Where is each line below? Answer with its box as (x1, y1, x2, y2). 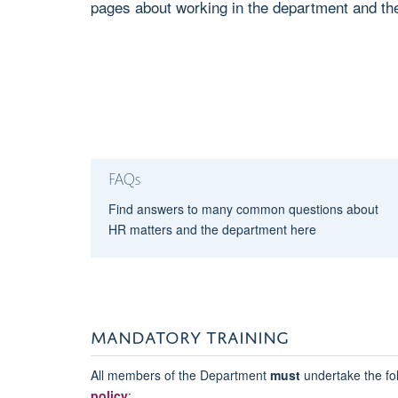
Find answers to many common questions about (107, 199, 378, 218)
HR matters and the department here (107, 219, 316, 238)
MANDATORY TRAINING (91, 321, 289, 347)
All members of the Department (91, 365, 270, 384)
